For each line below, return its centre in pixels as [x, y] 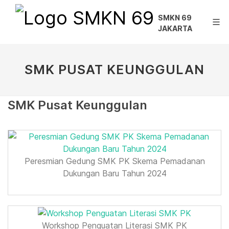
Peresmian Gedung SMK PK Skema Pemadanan [114, 161]
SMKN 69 [175, 18]
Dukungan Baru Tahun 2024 [114, 173]
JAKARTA [175, 28]
